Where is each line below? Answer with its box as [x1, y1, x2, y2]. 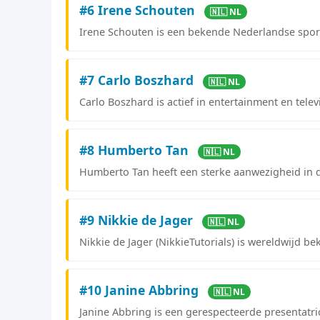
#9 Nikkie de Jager [79, 211, 196, 229]
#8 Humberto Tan [79, 141, 192, 159]
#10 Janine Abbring [79, 281, 202, 299]
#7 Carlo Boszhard [79, 71, 197, 89]
